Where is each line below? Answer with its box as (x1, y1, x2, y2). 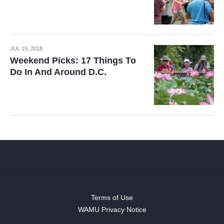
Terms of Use (91, 193, 133, 201)
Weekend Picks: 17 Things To (10, 55, 136, 65)
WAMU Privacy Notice (77, 205, 146, 213)
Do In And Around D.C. (10, 67, 106, 77)
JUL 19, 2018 (10, 45, 42, 51)
